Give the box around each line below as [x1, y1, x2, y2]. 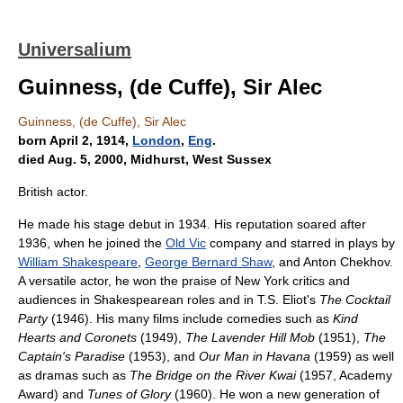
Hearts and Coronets [18, 330, 137, 345]
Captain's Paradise [18, 349, 125, 363]
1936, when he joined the [18, 236, 166, 250]
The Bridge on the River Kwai [130, 368, 296, 382]
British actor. [18, 184, 88, 199]
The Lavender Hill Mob [185, 330, 315, 345]
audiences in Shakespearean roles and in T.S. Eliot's [18, 292, 319, 307]
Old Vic [166, 236, 206, 250]
